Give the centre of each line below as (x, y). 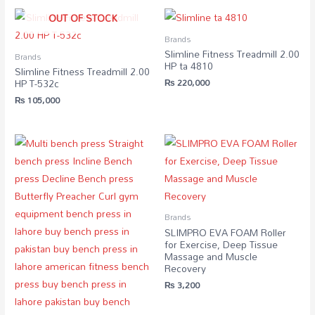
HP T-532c (37, 84)
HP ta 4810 (189, 66)
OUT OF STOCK (83, 18)
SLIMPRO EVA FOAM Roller (225, 233)
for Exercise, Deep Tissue (221, 245)
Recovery (185, 269)
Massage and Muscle (211, 257)
